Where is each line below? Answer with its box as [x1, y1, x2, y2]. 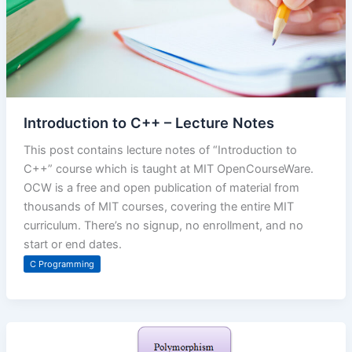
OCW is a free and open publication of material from [23, 181, 299, 196]
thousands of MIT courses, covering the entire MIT [23, 200, 294, 214]
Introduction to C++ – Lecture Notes [23, 114, 274, 132]
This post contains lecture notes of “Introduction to [23, 143, 297, 158]
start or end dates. [23, 237, 122, 252]
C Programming [29, 258, 94, 270]
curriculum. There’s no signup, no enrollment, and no [23, 218, 303, 233]
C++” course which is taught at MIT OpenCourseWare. [23, 162, 313, 177]
